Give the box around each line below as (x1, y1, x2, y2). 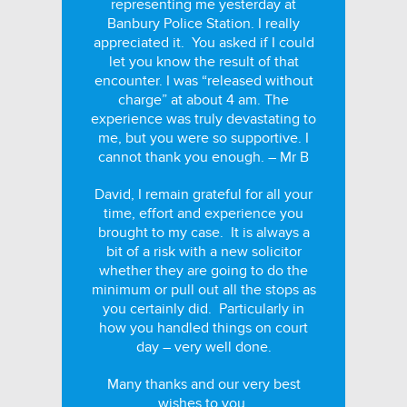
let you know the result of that (108, 53, 299, 71)
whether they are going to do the (99, 262, 308, 280)
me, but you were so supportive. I (98, 129, 309, 147)
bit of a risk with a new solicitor (105, 243, 302, 261)
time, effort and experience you (104, 204, 303, 223)
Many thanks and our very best (106, 375, 301, 393)
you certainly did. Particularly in (103, 300, 304, 318)
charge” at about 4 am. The (118, 91, 289, 109)
